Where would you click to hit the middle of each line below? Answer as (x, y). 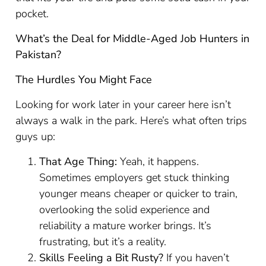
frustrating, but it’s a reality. (103, 242)
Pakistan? (39, 55)
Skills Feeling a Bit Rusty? (102, 258)
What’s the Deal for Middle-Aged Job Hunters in (133, 39)
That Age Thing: (78, 161)
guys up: (36, 137)
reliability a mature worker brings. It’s (126, 226)
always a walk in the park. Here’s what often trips (132, 121)
